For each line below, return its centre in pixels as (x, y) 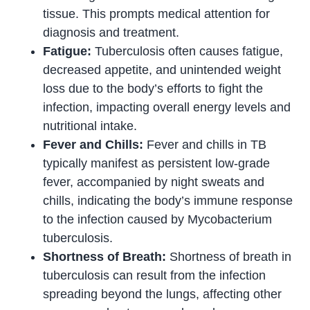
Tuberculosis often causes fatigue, (188, 51)
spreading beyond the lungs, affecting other (163, 294)
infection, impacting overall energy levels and (167, 107)
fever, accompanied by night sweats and (154, 182)
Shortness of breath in (231, 256)
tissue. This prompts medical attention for (157, 13)
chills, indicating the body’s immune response (168, 200)
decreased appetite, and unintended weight (162, 70)
